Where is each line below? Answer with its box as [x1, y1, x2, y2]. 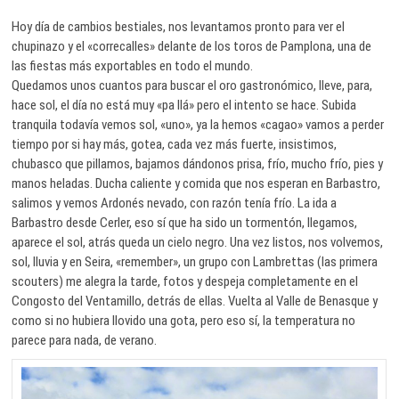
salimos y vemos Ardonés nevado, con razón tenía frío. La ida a [12, 194, 338, 211]
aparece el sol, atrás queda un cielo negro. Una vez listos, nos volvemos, [12, 233, 384, 250]
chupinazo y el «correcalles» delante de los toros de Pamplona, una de [12, 37, 372, 54]
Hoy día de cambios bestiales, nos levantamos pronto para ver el [12, 18, 346, 35]
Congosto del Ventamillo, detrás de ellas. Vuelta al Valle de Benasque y [12, 292, 379, 309]
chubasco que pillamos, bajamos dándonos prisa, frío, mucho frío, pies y [12, 155, 384, 172]
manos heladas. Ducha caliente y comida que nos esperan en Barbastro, [12, 175, 381, 191]
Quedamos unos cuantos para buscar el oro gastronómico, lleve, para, [12, 77, 373, 94]
